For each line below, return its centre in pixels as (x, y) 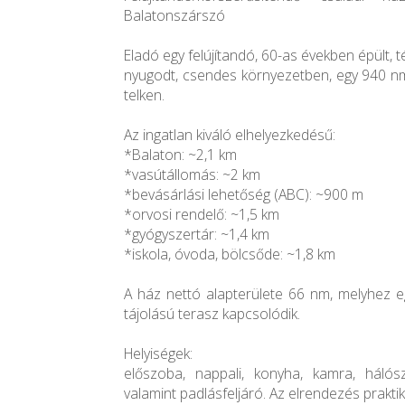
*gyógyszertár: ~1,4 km (197, 235)
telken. (144, 95)
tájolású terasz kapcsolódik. (212, 314)
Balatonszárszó (174, 16)
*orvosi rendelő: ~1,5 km (202, 215)
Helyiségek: (158, 354)
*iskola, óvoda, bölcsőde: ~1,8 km (230, 254)
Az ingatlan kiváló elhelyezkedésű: (230, 135)
